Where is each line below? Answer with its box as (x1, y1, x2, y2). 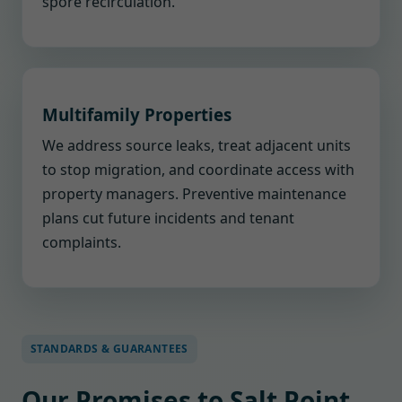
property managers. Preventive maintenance (42, 184, 346, 204)
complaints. (42, 232, 121, 252)
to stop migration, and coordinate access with (42, 160, 354, 179)
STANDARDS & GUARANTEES (31, 341, 188, 356)
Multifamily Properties (42, 103, 232, 126)
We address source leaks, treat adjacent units (42, 135, 351, 155)
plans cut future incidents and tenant (42, 208, 294, 228)
